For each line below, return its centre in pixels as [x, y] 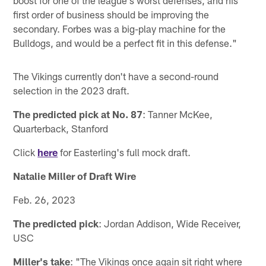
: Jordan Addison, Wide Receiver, [170, 223]
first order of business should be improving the [111, 14]
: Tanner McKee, [178, 114]
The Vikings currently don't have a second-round [116, 76]
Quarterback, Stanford [61, 128]
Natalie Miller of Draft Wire [75, 175]
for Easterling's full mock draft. [124, 152]
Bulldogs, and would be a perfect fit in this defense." [125, 42]
